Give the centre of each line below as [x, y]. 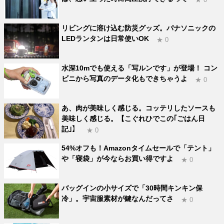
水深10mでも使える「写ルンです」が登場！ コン [140, 68]
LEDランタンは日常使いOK [105, 38]
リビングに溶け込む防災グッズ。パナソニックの [139, 28]
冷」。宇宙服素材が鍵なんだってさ [118, 198]
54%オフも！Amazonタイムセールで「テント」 [138, 148]
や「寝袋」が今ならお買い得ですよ [118, 158]
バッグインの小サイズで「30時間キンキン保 [132, 188]
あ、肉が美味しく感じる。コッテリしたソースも [139, 108]
